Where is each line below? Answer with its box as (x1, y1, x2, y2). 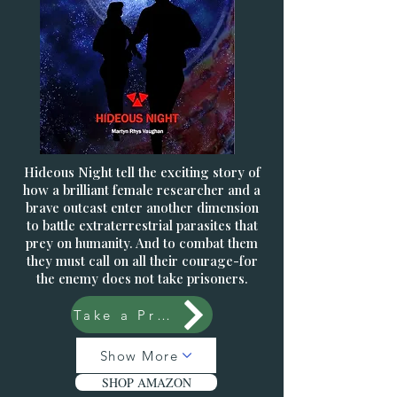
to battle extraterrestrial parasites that (26, 216, 258, 234)
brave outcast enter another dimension (25, 198, 259, 216)
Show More (99, 346, 179, 364)
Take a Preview (156, 306, 170, 323)
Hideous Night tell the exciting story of (23, 163, 261, 181)
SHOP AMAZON (101, 374, 191, 391)
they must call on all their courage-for (26, 252, 258, 269)
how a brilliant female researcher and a (23, 181, 261, 198)
